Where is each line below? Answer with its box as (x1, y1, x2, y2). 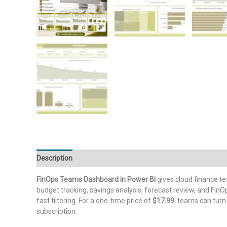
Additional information (81, 154, 153, 162)
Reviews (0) (162, 154, 199, 162)
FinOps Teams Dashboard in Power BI (36, 175, 156, 183)
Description (36, 154, 72, 162)
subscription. (36, 207, 77, 215)
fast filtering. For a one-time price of (36, 197, 153, 205)
